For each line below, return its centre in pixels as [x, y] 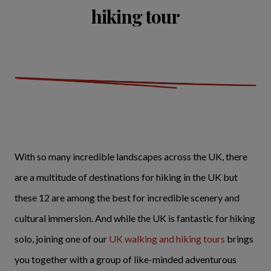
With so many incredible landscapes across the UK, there [131, 156]
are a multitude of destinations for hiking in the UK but [126, 177]
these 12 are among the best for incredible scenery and [127, 198]
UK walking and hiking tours [167, 239]
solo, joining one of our [62, 239]
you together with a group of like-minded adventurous [126, 259]
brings [239, 239]
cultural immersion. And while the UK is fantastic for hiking [135, 218]
